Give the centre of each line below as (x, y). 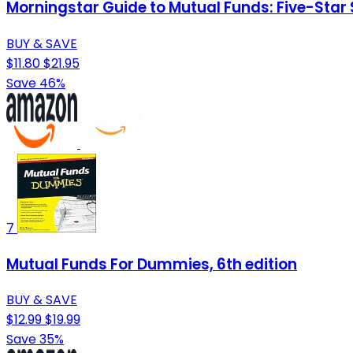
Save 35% (35, 340)
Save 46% (36, 83)
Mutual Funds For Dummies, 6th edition (152, 264)
